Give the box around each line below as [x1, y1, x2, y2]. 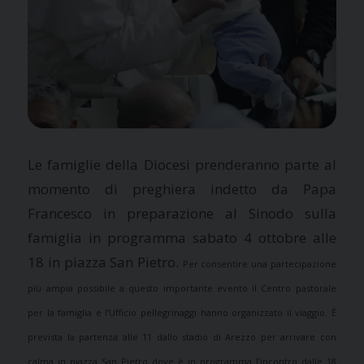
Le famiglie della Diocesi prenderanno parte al [28, 154, 336, 174]
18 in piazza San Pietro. [28, 252, 183, 271]
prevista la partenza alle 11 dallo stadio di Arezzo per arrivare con [28, 330, 336, 343]
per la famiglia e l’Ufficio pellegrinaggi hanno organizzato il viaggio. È [28, 305, 336, 318]
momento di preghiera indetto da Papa [28, 179, 336, 198]
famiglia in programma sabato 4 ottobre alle [28, 227, 336, 247]
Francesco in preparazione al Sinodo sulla [28, 203, 336, 223]
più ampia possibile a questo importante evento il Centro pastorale [28, 281, 336, 294]
